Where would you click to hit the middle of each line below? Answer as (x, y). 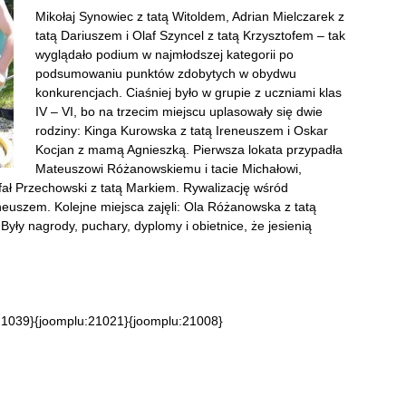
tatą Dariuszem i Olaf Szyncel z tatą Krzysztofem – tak (190, 35)
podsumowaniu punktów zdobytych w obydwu (166, 73)
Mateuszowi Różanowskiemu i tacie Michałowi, (169, 169)
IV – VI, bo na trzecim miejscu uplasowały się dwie (179, 111)
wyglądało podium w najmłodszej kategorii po (164, 54)
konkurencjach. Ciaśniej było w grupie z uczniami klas (188, 92)
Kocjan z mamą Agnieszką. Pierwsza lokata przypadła (189, 150)
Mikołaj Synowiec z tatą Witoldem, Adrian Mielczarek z (190, 16)
